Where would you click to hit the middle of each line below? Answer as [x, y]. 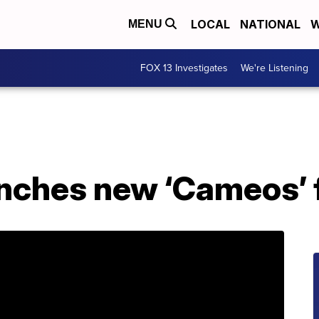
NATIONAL [270, 25]
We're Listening [274, 68]
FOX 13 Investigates [184, 68]
